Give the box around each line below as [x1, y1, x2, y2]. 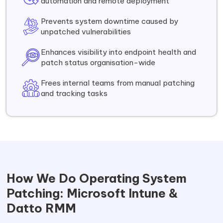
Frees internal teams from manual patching [41, 78, 195, 88]
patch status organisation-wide [41, 58, 156, 67]
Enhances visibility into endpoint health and [41, 47, 197, 57]
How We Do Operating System [6, 171, 187, 186]
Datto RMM [6, 201, 77, 216]
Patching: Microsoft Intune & [6, 186, 179, 201]
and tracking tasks [41, 89, 108, 98]
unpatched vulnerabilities [41, 27, 131, 36]
